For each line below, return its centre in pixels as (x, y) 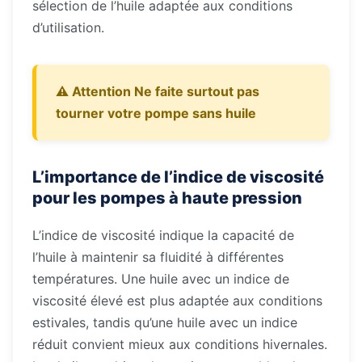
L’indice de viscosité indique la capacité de (163, 235)
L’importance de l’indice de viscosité (178, 177)
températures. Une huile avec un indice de (161, 279)
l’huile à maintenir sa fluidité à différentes (158, 257)
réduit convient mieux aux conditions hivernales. (180, 344)
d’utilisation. (68, 27)
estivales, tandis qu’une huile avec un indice (165, 322)
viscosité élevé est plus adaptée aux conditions (177, 301)
